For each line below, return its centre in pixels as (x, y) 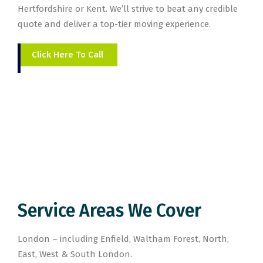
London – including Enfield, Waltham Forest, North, (123, 239)
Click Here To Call (68, 55)
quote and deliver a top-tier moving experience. (114, 24)
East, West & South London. (75, 254)
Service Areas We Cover (109, 211)
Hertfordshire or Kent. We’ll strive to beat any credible (128, 9)
